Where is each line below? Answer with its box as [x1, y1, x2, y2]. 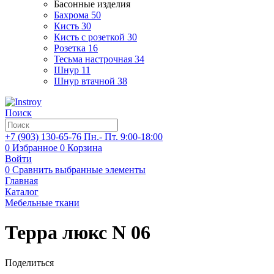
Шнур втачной [54, 76, 115, 86]
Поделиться [5, 257, 54, 268]
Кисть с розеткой [54, 32, 125, 42]
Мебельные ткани [5, 198, 80, 208]
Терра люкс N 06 [5, 221, 150, 244]
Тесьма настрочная [54, 54, 132, 64]
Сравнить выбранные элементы [12, 165, 146, 175]
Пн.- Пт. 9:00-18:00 [84, 131, 163, 142]
